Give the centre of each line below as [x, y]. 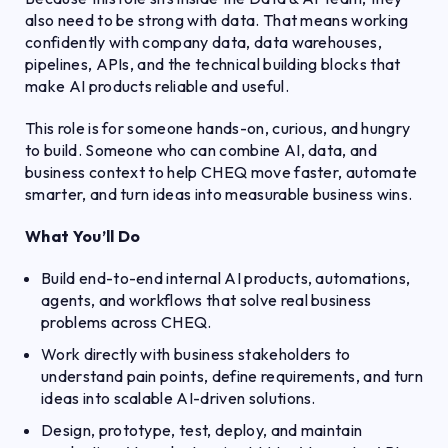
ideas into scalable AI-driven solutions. [178, 398]
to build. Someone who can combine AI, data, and [201, 150]
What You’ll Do [83, 236]
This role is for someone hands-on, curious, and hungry [218, 128]
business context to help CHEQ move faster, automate [221, 172]
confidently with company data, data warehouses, [204, 42]
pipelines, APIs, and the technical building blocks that [213, 64]
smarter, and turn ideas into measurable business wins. [219, 194]
